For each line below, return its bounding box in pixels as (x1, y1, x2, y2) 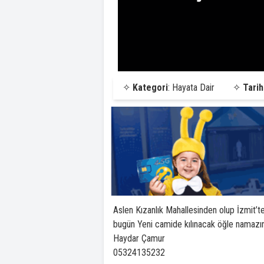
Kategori (133, 81, 168, 93)
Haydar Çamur (113, 232, 165, 244)
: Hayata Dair (168, 81, 214, 93)
